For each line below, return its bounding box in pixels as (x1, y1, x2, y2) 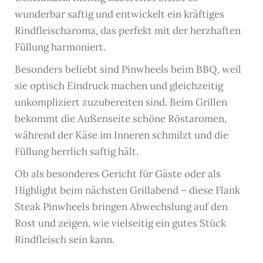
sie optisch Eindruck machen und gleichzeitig (15, 79, 223, 92)
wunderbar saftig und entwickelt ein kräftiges (15, 7, 224, 21)
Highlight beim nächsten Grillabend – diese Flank (15, 183, 240, 197)
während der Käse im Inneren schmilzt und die (15, 128, 228, 141)
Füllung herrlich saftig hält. (15, 144, 139, 158)
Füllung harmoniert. (15, 40, 106, 53)
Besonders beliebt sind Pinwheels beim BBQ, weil (15, 62, 241, 76)
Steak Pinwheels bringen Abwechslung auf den (15, 200, 228, 213)
